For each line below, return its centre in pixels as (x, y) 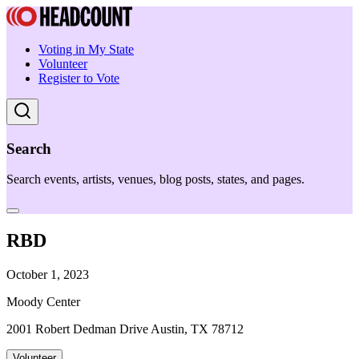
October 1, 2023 (48, 275)
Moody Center (43, 302)
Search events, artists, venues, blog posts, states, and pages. (155, 179)
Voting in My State (86, 49)
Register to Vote (79, 78)
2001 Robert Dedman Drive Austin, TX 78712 (125, 329)
